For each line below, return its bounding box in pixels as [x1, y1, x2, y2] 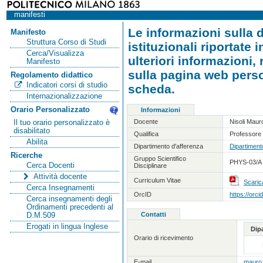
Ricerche [10, 151, 42, 160]
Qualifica [134, 130, 159, 137]
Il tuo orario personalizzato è [14, 118, 110, 127]
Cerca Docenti [26, 161, 75, 170]
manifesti [14, 11, 45, 19]
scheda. [127, 82, 175, 96]
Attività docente [33, 172, 87, 181]
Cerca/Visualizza [26, 49, 84, 58]
